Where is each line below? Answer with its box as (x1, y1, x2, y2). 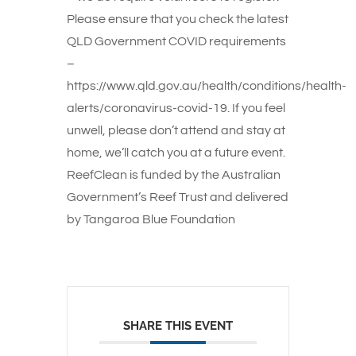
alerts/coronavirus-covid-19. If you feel (67, 102, 285, 114)
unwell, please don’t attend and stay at (67, 124, 285, 137)
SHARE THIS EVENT (123, 319, 233, 333)
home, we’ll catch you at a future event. (67, 146, 285, 159)
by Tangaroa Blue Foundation (67, 213, 235, 226)
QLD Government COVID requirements (67, 35, 286, 48)
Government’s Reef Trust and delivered (67, 191, 288, 203)
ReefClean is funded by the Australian (67, 168, 281, 181)
